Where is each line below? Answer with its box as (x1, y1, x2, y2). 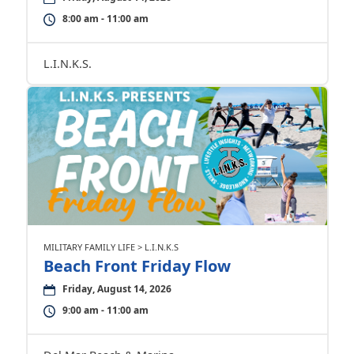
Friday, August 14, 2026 (62, 282, 171, 296)
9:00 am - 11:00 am (62, 303, 149, 318)
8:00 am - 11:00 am (62, 12, 149, 26)
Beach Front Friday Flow (43, 255, 231, 277)
